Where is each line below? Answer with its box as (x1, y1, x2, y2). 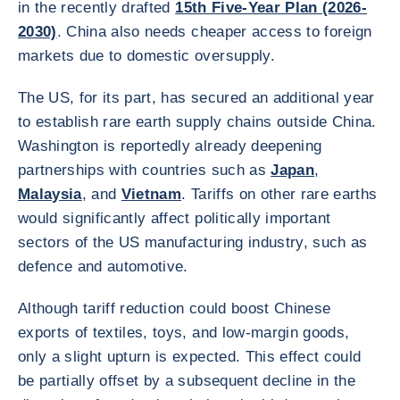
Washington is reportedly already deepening (18, 137, 322, 154)
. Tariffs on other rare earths (181, 186, 378, 203)
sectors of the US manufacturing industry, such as (18, 234, 368, 251)
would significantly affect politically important (18, 210, 331, 227)
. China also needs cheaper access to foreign (56, 23, 372, 40)
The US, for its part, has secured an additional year (18, 89, 375, 106)
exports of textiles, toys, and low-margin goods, (18, 324, 350, 341)
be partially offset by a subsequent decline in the (18, 372, 355, 389)
